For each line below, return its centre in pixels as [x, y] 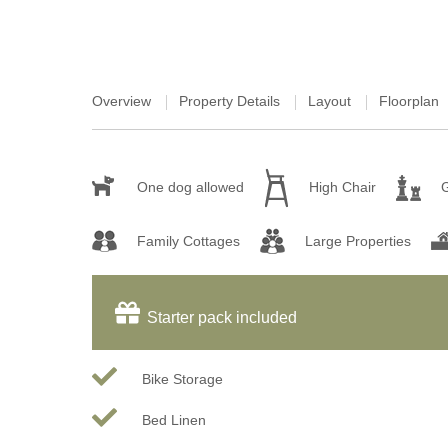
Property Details [229, 101]
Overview [121, 101]
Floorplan [409, 101]
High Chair [342, 187]
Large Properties [358, 240]
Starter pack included [222, 317]
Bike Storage [182, 378]
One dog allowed [190, 187]
